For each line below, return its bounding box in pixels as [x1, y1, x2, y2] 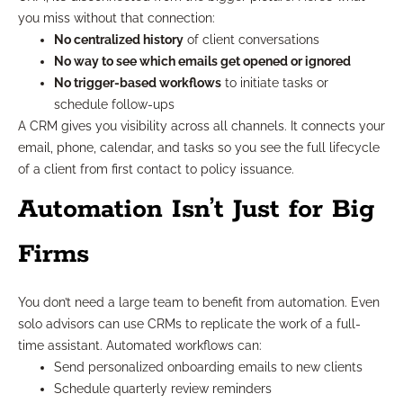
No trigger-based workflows [54, 76, 221, 91]
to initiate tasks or [221, 76, 328, 91]
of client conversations [184, 32, 319, 48]
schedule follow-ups [54, 97, 175, 112]
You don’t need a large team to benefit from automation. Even [18, 295, 380, 310]
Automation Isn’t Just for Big [18, 193, 374, 227]
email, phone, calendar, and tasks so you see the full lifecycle [18, 140, 380, 156]
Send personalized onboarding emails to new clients [54, 360, 363, 375]
